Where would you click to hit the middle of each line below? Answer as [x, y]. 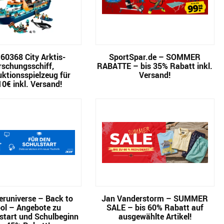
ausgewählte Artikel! [155, 216]
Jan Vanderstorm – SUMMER [155, 198]
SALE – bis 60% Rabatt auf [155, 207]
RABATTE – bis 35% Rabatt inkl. [155, 66]
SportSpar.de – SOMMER [155, 57]
